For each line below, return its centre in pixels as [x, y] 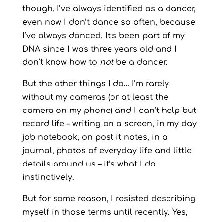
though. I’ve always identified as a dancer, [109, 9]
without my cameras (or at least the [95, 97]
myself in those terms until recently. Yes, [105, 212]
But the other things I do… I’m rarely [95, 84]
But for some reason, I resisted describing [109, 199]
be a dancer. [140, 62]
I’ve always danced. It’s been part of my [103, 36]
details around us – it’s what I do [89, 164]
